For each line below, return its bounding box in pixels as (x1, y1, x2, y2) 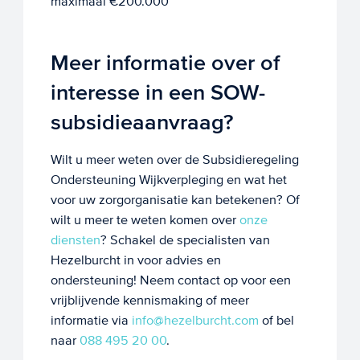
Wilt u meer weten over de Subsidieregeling (50, 151, 299, 167)
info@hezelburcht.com (131, 312, 259, 328)
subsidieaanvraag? (50, 108, 239, 136)
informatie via (50, 312, 132, 328)
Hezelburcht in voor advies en (50, 252, 221, 268)
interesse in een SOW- (50, 79, 265, 106)
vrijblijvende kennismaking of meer (50, 292, 249, 308)
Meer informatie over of (50, 49, 280, 76)
